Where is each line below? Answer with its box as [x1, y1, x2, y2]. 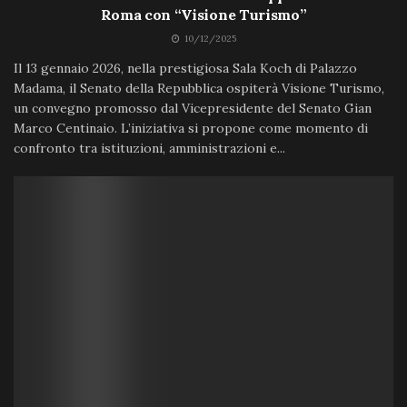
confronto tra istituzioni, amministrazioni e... [14, 140, 285, 157]
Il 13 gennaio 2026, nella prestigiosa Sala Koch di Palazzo [14, 60, 357, 77]
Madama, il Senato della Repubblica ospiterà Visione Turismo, [14, 80, 384, 97]
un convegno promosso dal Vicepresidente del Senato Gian [14, 100, 372, 117]
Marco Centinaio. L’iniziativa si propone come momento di [14, 120, 368, 137]
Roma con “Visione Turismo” [100, 5, 307, 25]
